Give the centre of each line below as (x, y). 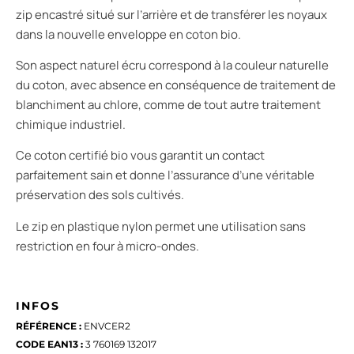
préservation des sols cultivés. (100, 195)
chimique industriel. (71, 124)
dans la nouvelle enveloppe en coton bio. (128, 34)
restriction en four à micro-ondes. (107, 246)
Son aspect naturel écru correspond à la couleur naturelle (172, 65)
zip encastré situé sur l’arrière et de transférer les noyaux (171, 14)
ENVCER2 (106, 326)
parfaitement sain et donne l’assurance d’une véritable (165, 175)
